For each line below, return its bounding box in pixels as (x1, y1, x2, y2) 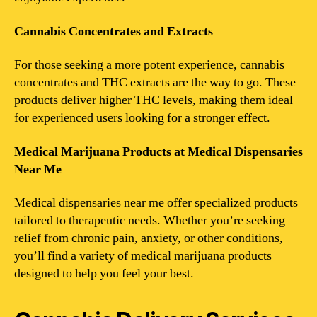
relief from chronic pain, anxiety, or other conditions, (14, 230, 283, 246)
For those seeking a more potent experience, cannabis (14, 57, 284, 73)
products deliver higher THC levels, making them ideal (14, 92, 293, 108)
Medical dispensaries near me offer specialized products (14, 195, 298, 211)
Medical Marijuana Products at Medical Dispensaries (14, 143, 303, 160)
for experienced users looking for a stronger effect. (14, 110, 270, 126)
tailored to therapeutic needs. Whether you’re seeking (14, 212, 285, 229)
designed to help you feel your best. (14, 265, 194, 282)
